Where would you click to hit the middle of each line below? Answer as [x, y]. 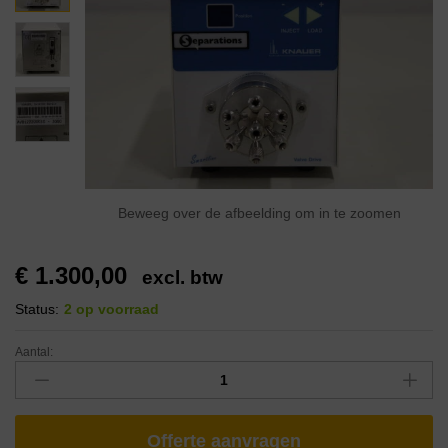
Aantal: [34, 352]
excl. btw [182, 277]
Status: [37, 309]
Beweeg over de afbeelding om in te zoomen [259, 213]
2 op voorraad [111, 309]
